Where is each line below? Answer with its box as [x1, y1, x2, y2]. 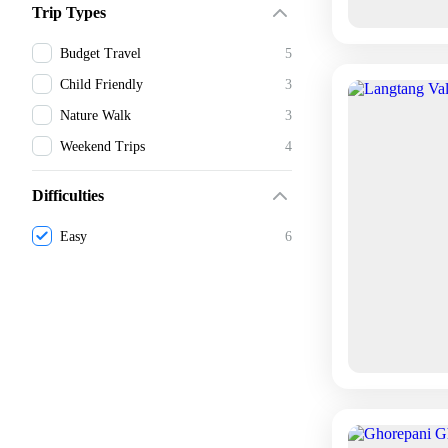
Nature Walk [60, 107, 131, 123]
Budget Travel [60, 45, 141, 61]
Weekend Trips [60, 138, 145, 154]
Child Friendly [60, 76, 143, 92]
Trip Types [32, 3, 106, 21]
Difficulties [32, 186, 104, 204]
